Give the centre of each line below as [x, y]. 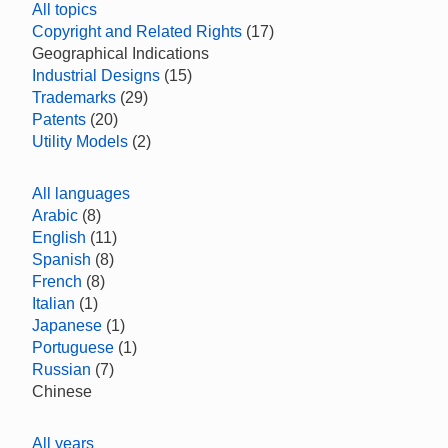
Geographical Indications [120, 53]
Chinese [62, 391]
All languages [81, 193]
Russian [61, 369]
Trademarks [74, 97]
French [57, 281]
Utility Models [80, 141]
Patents [59, 119]
